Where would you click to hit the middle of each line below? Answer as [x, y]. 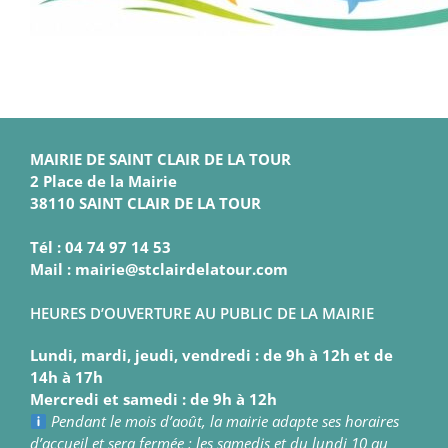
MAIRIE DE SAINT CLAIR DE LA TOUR [160, 159]
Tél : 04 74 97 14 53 [100, 247]
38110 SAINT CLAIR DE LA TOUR [145, 203]
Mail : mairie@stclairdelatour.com [159, 269]
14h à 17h [66, 377]
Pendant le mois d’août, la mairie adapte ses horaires [225, 421]
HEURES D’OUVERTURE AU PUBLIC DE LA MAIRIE [202, 313]
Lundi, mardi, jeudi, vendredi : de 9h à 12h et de [211, 355]
